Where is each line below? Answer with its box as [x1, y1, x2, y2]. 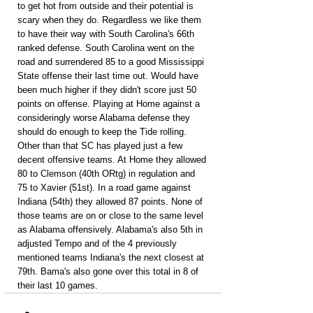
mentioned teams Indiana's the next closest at [17, 252, 207, 263]
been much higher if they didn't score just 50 [17, 85, 199, 95]
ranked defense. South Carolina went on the [17, 43, 197, 53]
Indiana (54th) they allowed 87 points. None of [17, 196, 205, 207]
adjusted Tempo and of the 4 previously [17, 238, 180, 249]
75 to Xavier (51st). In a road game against [17, 182, 194, 193]
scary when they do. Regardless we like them [17, 15, 204, 25]
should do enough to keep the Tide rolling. [17, 126, 189, 137]
